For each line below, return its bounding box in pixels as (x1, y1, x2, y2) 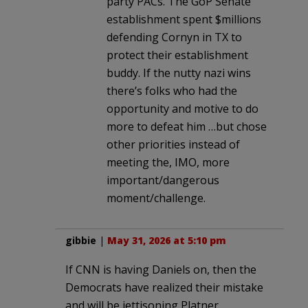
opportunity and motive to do (107, 100, 258, 116)
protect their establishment (107, 47, 248, 63)
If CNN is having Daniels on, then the (65, 261, 256, 277)
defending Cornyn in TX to (107, 29, 242, 45)
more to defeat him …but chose (107, 118, 267, 134)
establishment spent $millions (107, 11, 261, 27)
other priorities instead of (107, 136, 240, 152)
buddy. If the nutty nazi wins (107, 65, 251, 80)
